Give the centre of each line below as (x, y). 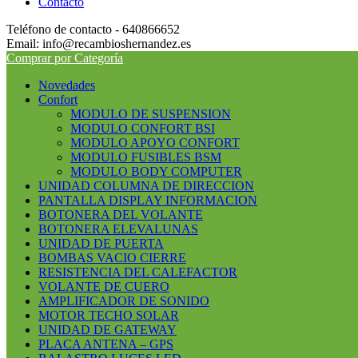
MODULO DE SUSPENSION (151, 114)
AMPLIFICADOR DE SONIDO (124, 301)
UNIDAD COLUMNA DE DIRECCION (146, 186)
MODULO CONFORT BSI (143, 128)
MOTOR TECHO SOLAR (109, 315)
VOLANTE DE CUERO (104, 286)
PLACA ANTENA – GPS (106, 344)
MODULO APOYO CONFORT (155, 143)
